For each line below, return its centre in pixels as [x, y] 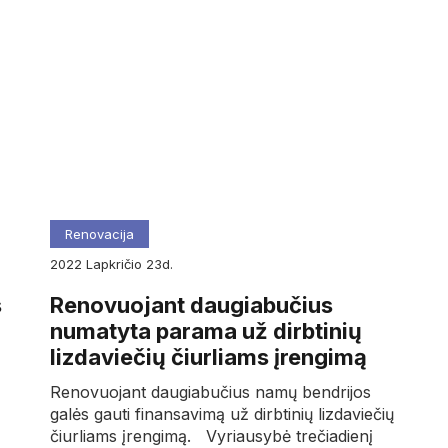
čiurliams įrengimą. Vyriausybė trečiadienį [211, 435]
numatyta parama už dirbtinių [205, 330]
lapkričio [119, 263]
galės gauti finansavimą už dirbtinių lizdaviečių [221, 413]
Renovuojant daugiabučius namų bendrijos [210, 391]
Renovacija [99, 233]
